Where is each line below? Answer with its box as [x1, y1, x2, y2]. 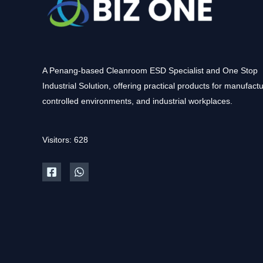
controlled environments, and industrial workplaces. [42, 96, 232, 106]
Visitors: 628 [42, 134, 88, 144]
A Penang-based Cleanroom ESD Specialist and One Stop [42, 66, 258, 76]
